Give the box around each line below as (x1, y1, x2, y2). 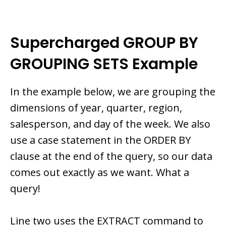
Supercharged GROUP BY (10, 32, 198, 54)
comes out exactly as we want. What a (10, 165, 189, 180)
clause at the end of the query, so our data (10, 149, 212, 163)
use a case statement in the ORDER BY (10, 133, 191, 147)
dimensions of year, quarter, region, (10, 101, 182, 115)
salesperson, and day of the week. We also (10, 117, 210, 131)
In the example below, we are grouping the (10, 85, 215, 99)
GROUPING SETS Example (10, 53, 198, 75)
